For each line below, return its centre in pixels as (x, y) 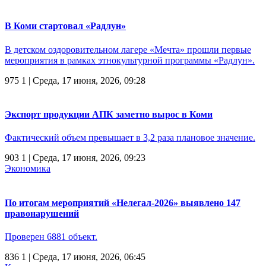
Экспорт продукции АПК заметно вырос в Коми (109, 114)
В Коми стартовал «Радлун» (65, 26)
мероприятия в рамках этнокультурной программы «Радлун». (130, 60)
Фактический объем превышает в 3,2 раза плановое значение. (130, 138)
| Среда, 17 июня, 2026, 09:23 (86, 158)
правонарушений (42, 213)
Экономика (28, 169)
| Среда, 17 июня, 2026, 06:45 (86, 256)
